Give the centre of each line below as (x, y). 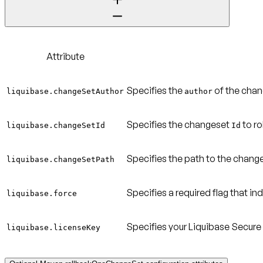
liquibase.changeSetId (56, 125)
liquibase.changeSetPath (60, 159)
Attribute (65, 56)
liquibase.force (42, 193)
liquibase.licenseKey (53, 227)
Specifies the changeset (179, 124)
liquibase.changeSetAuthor (65, 91)
